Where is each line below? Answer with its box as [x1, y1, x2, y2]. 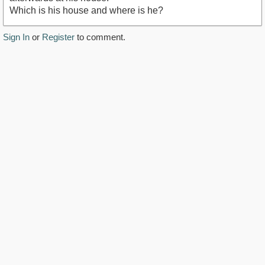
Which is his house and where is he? [9, 5, 163, 16]
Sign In [3, 32, 30, 43]
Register [42, 32, 75, 43]
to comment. [75, 32, 125, 43]
